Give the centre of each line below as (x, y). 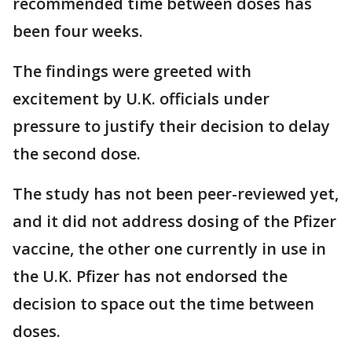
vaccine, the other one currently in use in (169, 249)
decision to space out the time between (163, 304)
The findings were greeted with (132, 71)
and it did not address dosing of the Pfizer (174, 221)
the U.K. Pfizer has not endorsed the (150, 276)
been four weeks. (78, 31)
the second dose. (77, 154)
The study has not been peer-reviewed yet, (176, 194)
